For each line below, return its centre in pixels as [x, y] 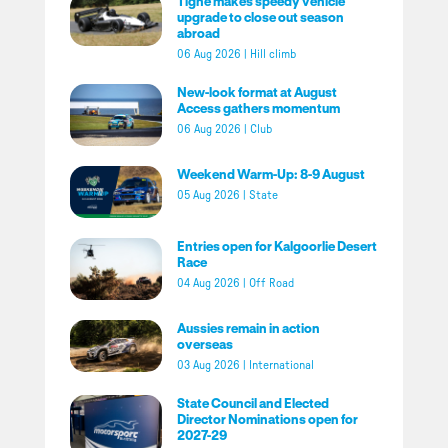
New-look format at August [257, 92]
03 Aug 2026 [209, 364]
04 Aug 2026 [209, 283]
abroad [199, 33]
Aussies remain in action [249, 327]
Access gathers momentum [259, 108]
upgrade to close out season [261, 17]
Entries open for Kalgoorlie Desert [277, 246]
